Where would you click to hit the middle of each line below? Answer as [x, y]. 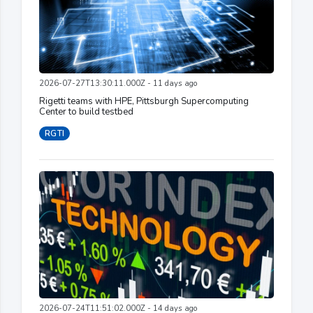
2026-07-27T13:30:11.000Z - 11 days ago [118, 83]
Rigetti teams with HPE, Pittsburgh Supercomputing [144, 101]
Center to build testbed [86, 111]
